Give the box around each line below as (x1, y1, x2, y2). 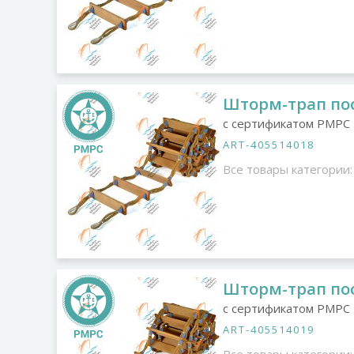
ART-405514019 (223, 322, 314, 337)
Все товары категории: (223, 161, 352, 177)
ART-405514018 (223, 137, 314, 152)
